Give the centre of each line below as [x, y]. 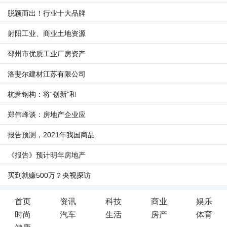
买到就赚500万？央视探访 [49, 175]
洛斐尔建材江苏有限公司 [47, 74]
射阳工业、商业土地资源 [47, 33]
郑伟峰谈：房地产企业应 [47, 115]
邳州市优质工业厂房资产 [47, 54]
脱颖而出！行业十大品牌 [47, 13]
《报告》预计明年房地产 [47, 155]
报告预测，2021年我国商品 [51, 135]
